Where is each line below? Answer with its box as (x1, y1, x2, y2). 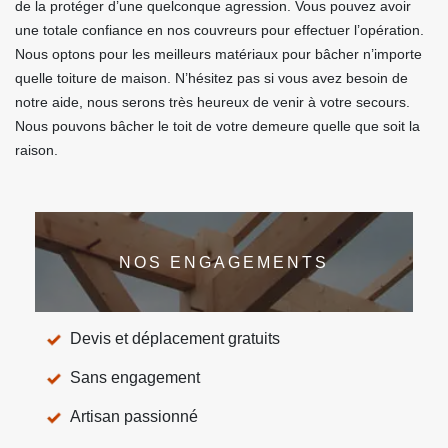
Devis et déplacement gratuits (70, 330, 280, 347)
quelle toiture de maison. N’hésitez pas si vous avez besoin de (15, 70, 408, 86)
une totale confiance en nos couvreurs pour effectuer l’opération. (15, 22, 424, 38)
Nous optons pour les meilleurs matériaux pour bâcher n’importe (15, 46, 422, 62)
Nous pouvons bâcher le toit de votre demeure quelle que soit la (15, 118, 420, 134)
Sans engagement (70, 369, 200, 386)
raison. (15, 142, 58, 158)
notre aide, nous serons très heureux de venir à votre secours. (15, 94, 410, 110)
